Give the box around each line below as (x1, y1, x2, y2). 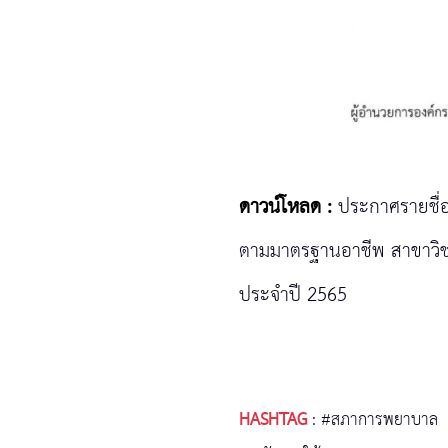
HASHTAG (239, 404, 307, 437)
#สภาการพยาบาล (321, 404, 438, 437)
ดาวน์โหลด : (239, 189, 332, 227)
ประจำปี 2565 (239, 277, 347, 315)
